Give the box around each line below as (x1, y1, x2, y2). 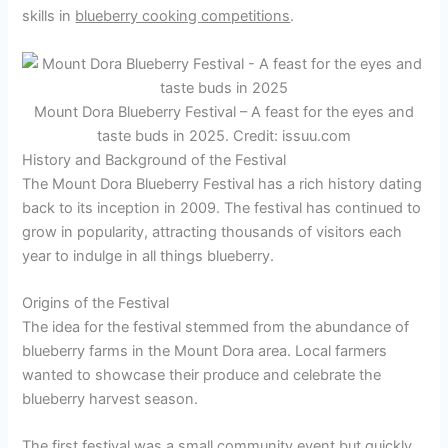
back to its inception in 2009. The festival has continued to (22, 198, 422, 217)
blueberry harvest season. (22, 390, 199, 409)
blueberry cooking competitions (75, 7, 291, 26)
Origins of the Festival (22, 294, 170, 313)
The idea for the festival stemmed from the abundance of (22, 318, 410, 337)
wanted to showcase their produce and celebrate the (22, 366, 382, 385)
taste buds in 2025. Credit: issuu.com (97, 126, 351, 145)
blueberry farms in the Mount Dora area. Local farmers (22, 342, 388, 361)
